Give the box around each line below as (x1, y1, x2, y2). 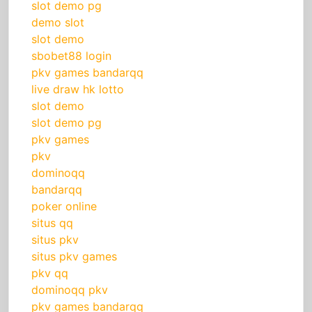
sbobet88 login (31, 49, 111, 63)
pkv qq (31, 266, 68, 281)
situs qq (31, 216, 73, 231)
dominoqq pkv (31, 283, 108, 297)
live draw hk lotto (31, 82, 124, 97)
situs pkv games (31, 249, 117, 264)
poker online (31, 199, 97, 214)
